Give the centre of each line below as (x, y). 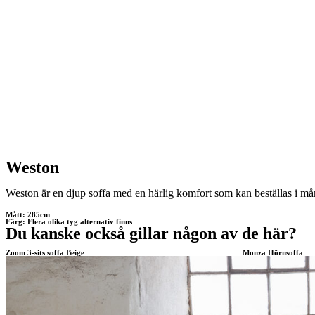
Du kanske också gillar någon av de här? (151, 233)
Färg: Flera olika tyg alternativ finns (69, 221)
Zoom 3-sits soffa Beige (45, 252)
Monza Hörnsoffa (273, 252)
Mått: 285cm (28, 214)
